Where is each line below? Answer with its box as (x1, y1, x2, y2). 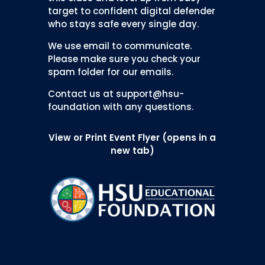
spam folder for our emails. (47, 65, 173, 78)
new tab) (110, 144, 154, 157)
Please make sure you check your (47, 52, 201, 65)
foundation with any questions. (47, 100, 193, 113)
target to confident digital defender (47, 4, 215, 17)
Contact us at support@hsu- (47, 87, 184, 100)
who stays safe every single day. (47, 17, 199, 30)
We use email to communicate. (47, 39, 192, 52)
